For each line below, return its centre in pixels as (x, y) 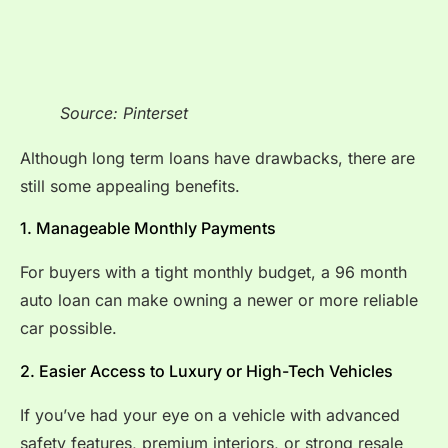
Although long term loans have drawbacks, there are (217, 157)
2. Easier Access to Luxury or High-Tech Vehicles (206, 370)
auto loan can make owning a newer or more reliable (219, 300)
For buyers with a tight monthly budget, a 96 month (213, 272)
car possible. (68, 328)
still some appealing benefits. (130, 185)
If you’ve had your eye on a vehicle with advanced (210, 414)
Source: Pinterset (124, 112)
